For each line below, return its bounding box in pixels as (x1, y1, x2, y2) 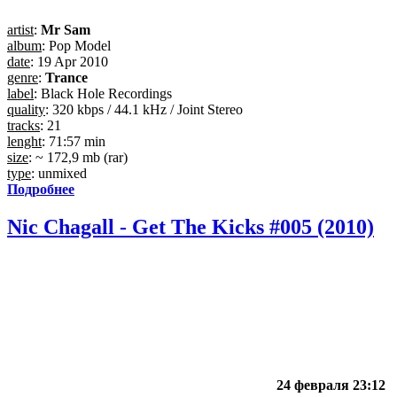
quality (7, 101, 45, 117)
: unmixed (31, 165, 87, 181)
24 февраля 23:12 (276, 377, 385, 393)
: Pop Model (42, 37, 111, 53)
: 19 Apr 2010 (30, 53, 108, 69)
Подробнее (7, 181, 74, 197)
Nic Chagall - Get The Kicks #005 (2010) (7, 214, 374, 238)
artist (7, 21, 34, 37)
